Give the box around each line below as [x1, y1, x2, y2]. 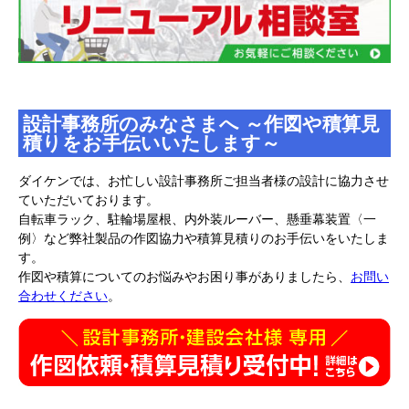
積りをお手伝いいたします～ [23, 131, 280, 153]
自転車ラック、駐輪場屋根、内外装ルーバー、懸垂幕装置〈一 [18, 211, 376, 226]
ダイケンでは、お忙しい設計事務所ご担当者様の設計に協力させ [18, 173, 389, 188]
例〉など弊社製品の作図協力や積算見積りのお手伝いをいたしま [18, 230, 389, 246]
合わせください [18, 288, 108, 303]
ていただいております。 [18, 192, 159, 207]
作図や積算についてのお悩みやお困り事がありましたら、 [18, 268, 351, 284]
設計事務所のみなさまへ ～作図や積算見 [23, 112, 380, 134]
